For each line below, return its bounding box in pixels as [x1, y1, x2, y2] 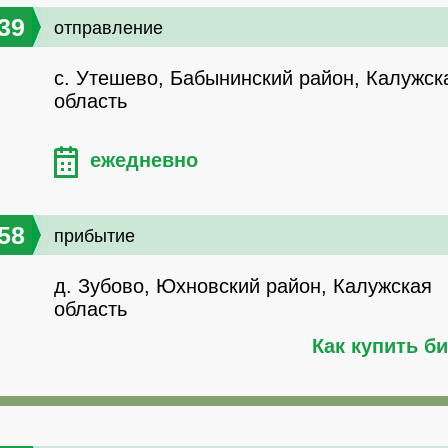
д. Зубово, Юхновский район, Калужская [54, 275, 432, 298]
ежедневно [90, 149, 198, 172]
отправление [54, 18, 163, 39]
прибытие [54, 226, 135, 247]
